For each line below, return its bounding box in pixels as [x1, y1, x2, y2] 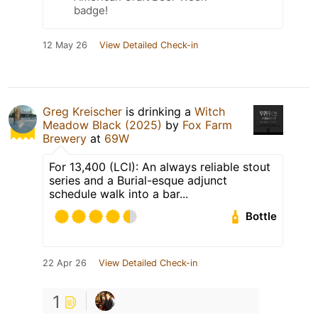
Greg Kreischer [43, 104, 122, 119]
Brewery [43, 131, 87, 146]
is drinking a [122, 104, 194, 119]
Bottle [246, 209, 278, 224]
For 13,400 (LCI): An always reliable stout [49, 159, 270, 174]
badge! [74, 3, 108, 17]
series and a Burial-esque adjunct [49, 172, 227, 187]
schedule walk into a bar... [49, 186, 188, 201]
